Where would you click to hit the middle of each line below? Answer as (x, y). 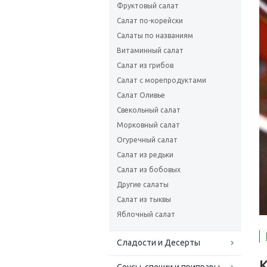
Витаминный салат (150, 50)
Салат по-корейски (150, 21)
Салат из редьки (145, 155)
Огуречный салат (147, 140)
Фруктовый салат (148, 6)
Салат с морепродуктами (162, 80)
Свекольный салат (149, 110)
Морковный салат (148, 125)
